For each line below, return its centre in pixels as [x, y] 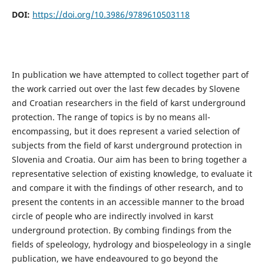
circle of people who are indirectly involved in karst [112, 216]
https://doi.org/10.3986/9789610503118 [111, 15]
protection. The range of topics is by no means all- [111, 117]
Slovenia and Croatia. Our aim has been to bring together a [129, 160]
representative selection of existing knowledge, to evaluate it [132, 174]
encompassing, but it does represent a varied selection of [126, 131]
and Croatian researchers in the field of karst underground [128, 103]
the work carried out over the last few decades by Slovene [126, 89]
